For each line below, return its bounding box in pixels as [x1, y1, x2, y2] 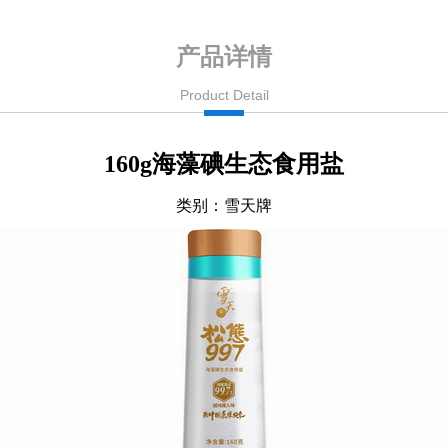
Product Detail [179, 87, 269, 103]
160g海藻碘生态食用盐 [104, 151, 344, 177]
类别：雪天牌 [176, 197, 272, 214]
